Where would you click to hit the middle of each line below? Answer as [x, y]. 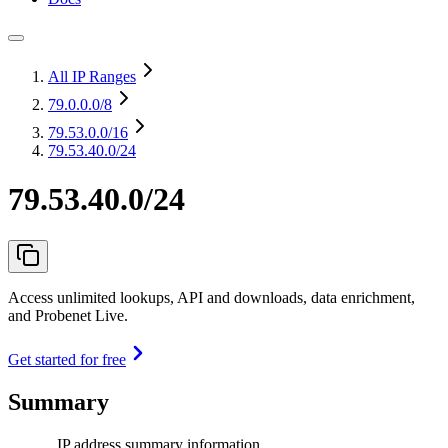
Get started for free [67, 359]
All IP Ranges [92, 76]
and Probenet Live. [68, 315]
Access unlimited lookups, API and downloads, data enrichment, [211, 297]
